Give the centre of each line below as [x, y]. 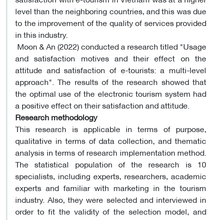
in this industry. [41, 34]
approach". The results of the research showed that [111, 81]
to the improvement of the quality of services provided [111, 22]
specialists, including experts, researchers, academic [111, 175]
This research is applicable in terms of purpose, [111, 128]
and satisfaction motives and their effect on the [111, 57]
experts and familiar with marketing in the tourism [111, 187]
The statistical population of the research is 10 [111, 164]
